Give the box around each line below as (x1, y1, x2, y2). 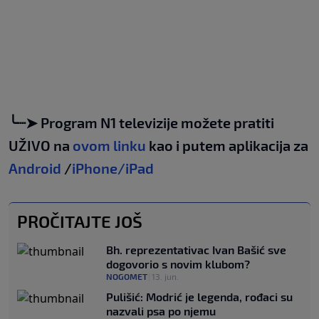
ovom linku (73, 136, 146, 154)
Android (9, 159, 61, 177)
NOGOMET (106, 271, 147, 281)
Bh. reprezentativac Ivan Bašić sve (106, 242, 286, 256)
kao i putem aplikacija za (146, 136, 308, 154)
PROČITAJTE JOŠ (17, 210, 142, 231)
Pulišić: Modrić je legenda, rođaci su (106, 289, 293, 303)
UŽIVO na (9, 136, 73, 154)
